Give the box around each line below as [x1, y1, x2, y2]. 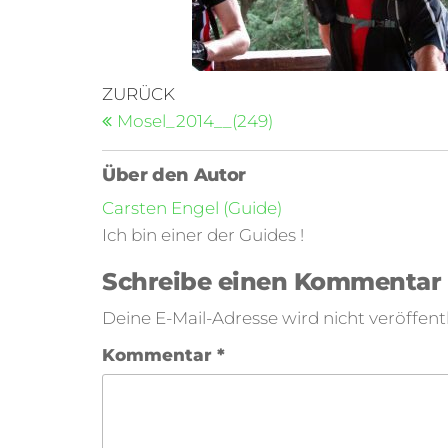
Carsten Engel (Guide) [102, 198, 282, 218]
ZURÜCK [102, 84, 175, 104]
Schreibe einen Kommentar [102, 267, 442, 296]
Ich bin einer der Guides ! [102, 225, 304, 245]
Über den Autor [102, 164, 246, 186]
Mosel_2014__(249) [117, 111, 273, 131]
